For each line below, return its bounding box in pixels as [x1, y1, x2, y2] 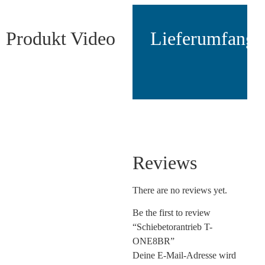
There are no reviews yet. [132, 185, 227, 196]
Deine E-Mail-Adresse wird [132, 250, 236, 261]
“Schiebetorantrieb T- [132, 222, 212, 232]
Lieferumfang [150, 27, 255, 49]
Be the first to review [132, 208, 211, 218]
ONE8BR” [132, 236, 174, 247]
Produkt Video [6, 27, 115, 49]
